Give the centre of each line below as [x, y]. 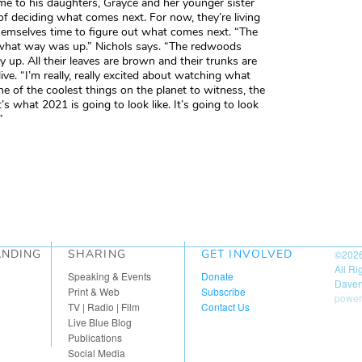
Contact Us [225, 307]
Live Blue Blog [100, 322]
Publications [95, 337]
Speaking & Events [109, 276]
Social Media [97, 353]
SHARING [97, 254]
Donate [217, 276]
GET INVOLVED [247, 254]
